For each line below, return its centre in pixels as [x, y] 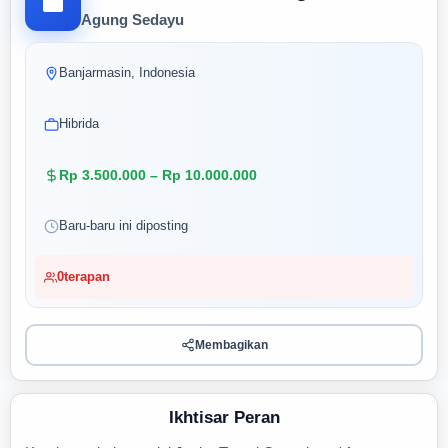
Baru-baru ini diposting [123, 225]
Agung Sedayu [132, 19]
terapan [87, 276]
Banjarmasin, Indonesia [127, 72]
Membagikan [231, 344]
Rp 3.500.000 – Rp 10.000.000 [158, 175]
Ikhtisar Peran [224, 417]
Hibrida [79, 123]
